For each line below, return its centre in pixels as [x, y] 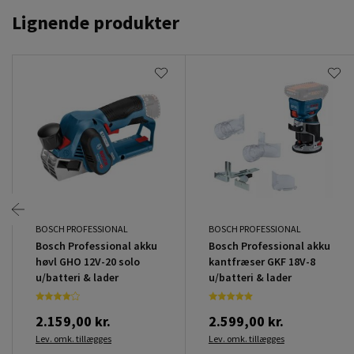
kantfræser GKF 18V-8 [262, 261]
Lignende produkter [96, 22]
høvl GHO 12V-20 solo [88, 261]
